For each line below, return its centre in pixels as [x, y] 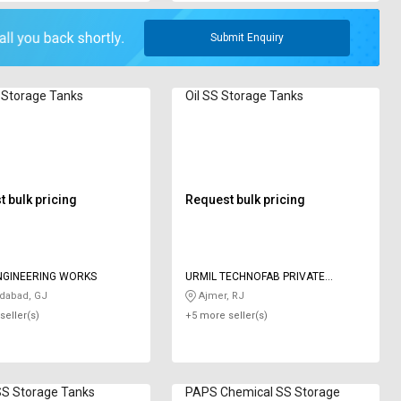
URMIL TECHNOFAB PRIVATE [256, 276]
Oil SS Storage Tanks [245, 95]
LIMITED [205, 292]
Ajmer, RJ [221, 295]
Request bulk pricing [246, 199]
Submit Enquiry [247, 38]
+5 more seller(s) [227, 316]
